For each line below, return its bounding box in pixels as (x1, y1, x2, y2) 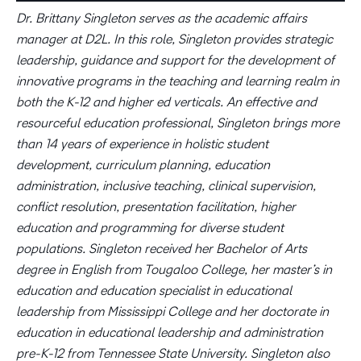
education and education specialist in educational (16, 284, 292, 297)
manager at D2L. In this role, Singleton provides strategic (16, 32, 333, 46)
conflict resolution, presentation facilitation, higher (16, 200, 296, 214)
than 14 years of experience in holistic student (16, 137, 268, 151)
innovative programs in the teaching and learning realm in (16, 74, 339, 88)
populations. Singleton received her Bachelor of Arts (16, 242, 307, 255)
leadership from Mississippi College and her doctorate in (16, 305, 329, 318)
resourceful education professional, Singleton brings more (16, 116, 339, 130)
